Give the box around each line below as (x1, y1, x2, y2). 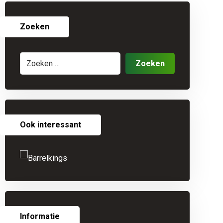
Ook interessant (19, 120, 81, 129)
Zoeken (19, 22, 49, 31)
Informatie (19, 212, 60, 221)
